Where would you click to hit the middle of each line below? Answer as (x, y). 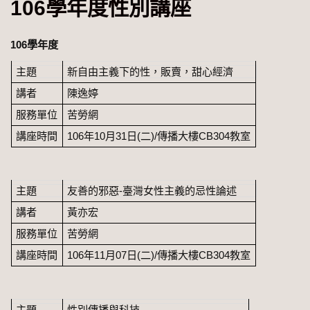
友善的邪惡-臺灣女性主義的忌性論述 (152, 190)
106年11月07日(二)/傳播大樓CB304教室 (159, 255)
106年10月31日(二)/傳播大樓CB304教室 (159, 136)
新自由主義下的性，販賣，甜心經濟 (151, 71)
